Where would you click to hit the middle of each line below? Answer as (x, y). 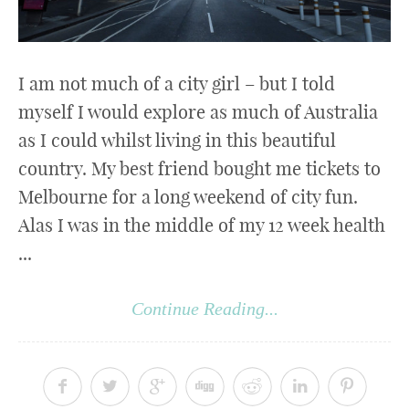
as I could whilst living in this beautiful (177, 140)
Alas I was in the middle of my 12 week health (202, 225)
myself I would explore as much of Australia (198, 111)
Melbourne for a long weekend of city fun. (188, 196)
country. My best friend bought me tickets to (199, 168)
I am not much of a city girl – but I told (177, 83)
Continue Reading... (204, 308)
